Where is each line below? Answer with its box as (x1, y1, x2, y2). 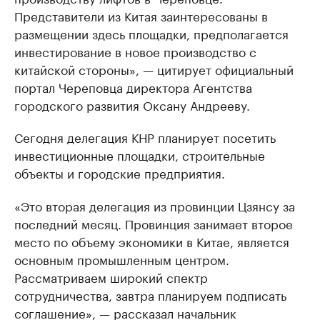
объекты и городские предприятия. (14, 163, 225, 182)
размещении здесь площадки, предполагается (14, 24, 289, 43)
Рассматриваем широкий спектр (14, 267, 208, 286)
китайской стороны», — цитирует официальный (14, 59, 294, 79)
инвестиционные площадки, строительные (14, 145, 265, 164)
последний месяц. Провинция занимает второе (14, 214, 293, 233)
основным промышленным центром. (14, 249, 229, 269)
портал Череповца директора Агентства (14, 77, 252, 96)
